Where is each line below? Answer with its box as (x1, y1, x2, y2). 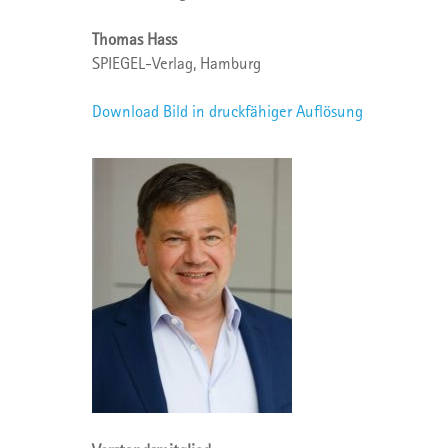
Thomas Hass (92, 29, 177, 49)
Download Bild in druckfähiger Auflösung (92, 101, 367, 121)
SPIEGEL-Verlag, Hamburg (92, 53, 261, 73)
